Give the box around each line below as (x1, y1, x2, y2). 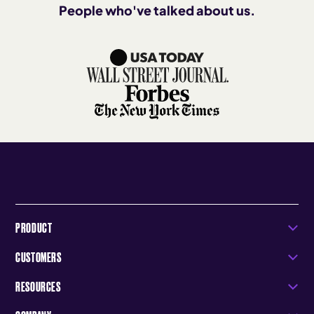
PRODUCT (15, 219, 53, 235)
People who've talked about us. (59, 2, 255, 18)
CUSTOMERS (15, 248, 62, 265)
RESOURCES (15, 278, 61, 294)
